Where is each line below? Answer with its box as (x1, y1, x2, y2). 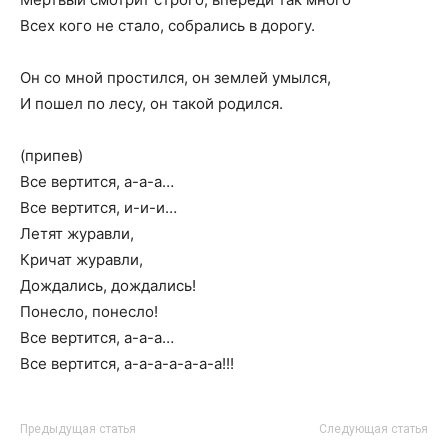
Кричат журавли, (20, 250, 143, 269)
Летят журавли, (20, 224, 134, 243)
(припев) (20, 146, 83, 165)
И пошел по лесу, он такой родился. (20, 94, 283, 113)
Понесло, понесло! (20, 302, 158, 321)
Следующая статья (319, 422, 428, 436)
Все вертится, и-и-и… (20, 198, 177, 217)
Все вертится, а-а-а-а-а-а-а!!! (20, 354, 234, 373)
